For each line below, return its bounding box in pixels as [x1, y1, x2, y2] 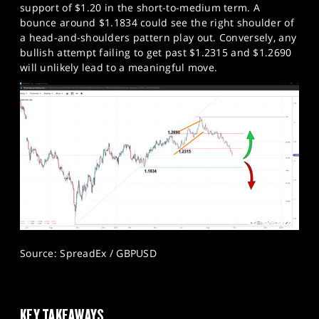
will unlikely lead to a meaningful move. [20, 60, 218, 74]
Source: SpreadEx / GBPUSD [20, 246, 157, 260]
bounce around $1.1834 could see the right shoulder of [20, 15, 294, 29]
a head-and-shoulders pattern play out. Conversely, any [20, 30, 297, 44]
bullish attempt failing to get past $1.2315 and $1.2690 [20, 45, 292, 59]
